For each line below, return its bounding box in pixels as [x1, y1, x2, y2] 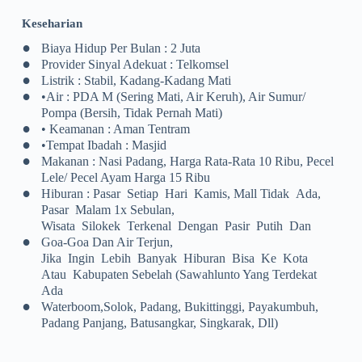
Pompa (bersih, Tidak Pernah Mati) [40, 105, 222, 120]
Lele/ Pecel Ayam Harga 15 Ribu [40, 170, 210, 184]
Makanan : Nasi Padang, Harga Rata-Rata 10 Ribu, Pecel [40, 154, 334, 168]
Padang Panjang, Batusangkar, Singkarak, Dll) [40, 315, 278, 330]
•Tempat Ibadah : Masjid [40, 137, 166, 152]
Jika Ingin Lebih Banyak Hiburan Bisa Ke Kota [40, 250, 308, 265]
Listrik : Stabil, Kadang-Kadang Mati [40, 73, 231, 87]
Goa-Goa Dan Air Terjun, [40, 234, 173, 249]
